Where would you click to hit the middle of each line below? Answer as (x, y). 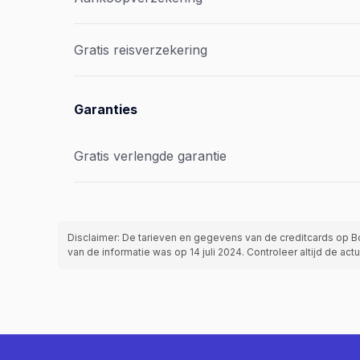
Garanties (106, 109)
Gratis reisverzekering (141, 50)
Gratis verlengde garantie (150, 156)
